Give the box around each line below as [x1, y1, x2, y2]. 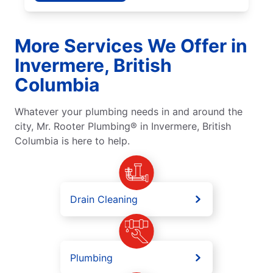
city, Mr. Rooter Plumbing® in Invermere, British [15, 119, 231, 132]
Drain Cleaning [70, 193, 138, 205]
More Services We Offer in [15, 34, 247, 57]
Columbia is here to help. [15, 134, 130, 147]
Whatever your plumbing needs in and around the [15, 105, 243, 118]
